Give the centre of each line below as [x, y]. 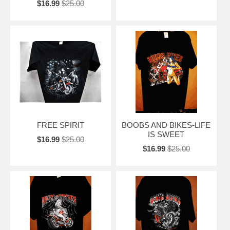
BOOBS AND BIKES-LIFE [166, 125]
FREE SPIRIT [60, 125]
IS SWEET [166, 134]
